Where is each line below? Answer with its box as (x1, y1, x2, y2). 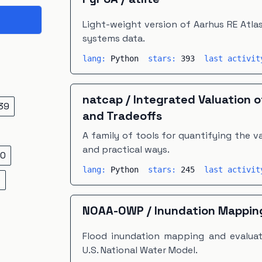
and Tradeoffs (82, 108, 162, 123)
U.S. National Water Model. (82, 244, 198, 256)
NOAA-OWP (82, 203, 144, 218)
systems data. (82, 32, 145, 44)
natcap (82, 92, 123, 107)
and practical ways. (82, 143, 170, 156)
